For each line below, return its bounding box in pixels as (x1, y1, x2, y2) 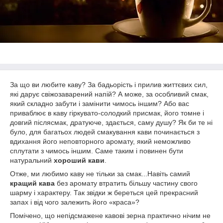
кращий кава (10, 179, 55, 187)
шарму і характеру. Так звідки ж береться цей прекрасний (10, 189, 198, 197)
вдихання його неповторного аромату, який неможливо (10, 137, 191, 145)
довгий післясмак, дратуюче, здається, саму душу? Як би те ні (10, 118, 213, 126)
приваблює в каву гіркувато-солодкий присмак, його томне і (10, 109, 204, 117)
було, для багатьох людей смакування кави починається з (10, 128, 200, 136)
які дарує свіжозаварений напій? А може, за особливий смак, (10, 90, 209, 98)
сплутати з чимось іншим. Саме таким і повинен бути (10, 147, 183, 155)
